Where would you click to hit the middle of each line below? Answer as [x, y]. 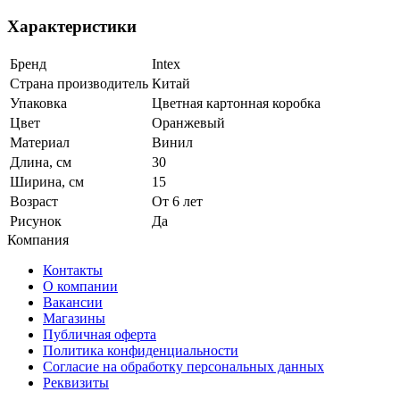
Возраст [34, 201]
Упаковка [38, 103]
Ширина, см [47, 181]
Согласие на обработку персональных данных [183, 366]
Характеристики [72, 27]
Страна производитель [79, 83]
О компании [80, 286]
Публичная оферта [100, 334]
